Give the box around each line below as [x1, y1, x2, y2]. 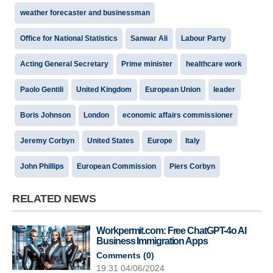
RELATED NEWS [12, 192, 96, 205]
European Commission [77, 161, 157, 171]
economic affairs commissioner [122, 110, 233, 119]
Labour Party [180, 34, 226, 43]
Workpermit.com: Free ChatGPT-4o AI [96, 225, 246, 236]
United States [87, 136, 135, 145]
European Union [144, 85, 200, 94]
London [83, 110, 110, 119]
